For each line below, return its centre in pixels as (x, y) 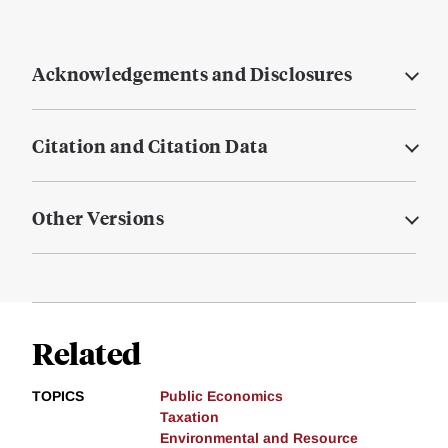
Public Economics (221, 396)
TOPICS (58, 396)
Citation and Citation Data (150, 146)
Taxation (189, 417)
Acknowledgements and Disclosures (192, 74)
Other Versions (98, 218)
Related (86, 353)
